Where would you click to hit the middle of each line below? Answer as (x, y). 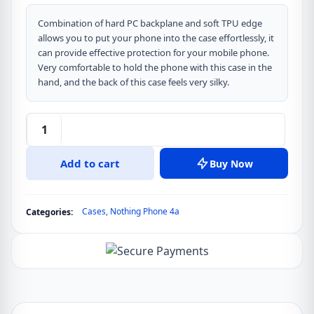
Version (46, 221)
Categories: (49, 212)
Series (42, 187)
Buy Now (231, 163)
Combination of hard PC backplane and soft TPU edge (150, 23)
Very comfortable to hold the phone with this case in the (155, 67)
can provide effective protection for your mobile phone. (153, 53)
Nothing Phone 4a (145, 211)
